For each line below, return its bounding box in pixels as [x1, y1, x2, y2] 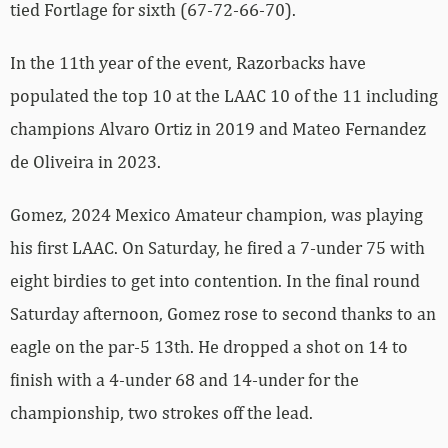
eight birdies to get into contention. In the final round [10, 269, 420, 291]
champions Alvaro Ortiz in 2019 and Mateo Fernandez [10, 117, 426, 139]
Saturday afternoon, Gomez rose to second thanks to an [10, 302, 436, 324]
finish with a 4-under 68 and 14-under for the [10, 368, 359, 390]
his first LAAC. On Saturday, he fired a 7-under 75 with [10, 236, 425, 258]
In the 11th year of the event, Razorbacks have [10, 51, 366, 73]
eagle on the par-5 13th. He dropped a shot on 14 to [10, 335, 408, 357]
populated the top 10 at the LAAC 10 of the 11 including [10, 84, 438, 106]
